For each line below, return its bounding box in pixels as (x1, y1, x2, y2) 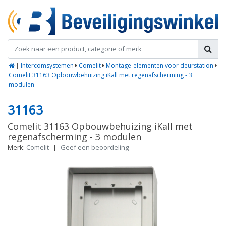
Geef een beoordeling (61, 143, 129, 152)
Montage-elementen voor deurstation (106, 61, 213, 70)
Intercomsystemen (21, 61, 74, 70)
